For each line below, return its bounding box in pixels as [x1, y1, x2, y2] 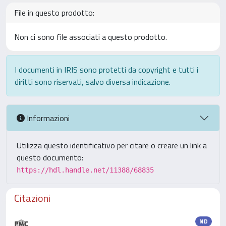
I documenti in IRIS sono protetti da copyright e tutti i [15, 64, 198, 76]
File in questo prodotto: [14, 7, 94, 19]
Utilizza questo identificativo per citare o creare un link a [17, 139, 207, 151]
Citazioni [14, 190, 50, 206]
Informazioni [25, 111, 70, 124]
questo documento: [17, 151, 83, 163]
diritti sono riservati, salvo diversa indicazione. [15, 76, 171, 88]
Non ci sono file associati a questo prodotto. [14, 31, 167, 43]
